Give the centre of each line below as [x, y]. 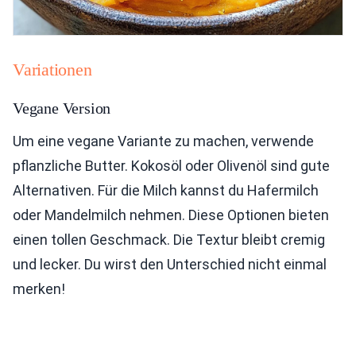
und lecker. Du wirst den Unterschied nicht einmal [170, 265]
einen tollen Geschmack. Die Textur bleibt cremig [169, 240]
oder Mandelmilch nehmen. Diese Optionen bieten [171, 215]
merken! [39, 289]
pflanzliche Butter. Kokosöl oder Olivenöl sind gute [171, 166]
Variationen [52, 70]
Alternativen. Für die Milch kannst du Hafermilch [166, 191]
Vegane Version [62, 108]
